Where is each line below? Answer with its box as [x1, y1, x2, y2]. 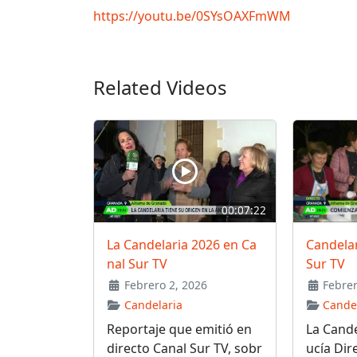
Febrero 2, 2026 [120, 277, 207, 292]
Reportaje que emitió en [107, 320, 252, 338]
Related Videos [93, 73, 227, 100]
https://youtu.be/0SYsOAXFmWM [93, 6, 291, 25]
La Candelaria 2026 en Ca [107, 235, 257, 253]
